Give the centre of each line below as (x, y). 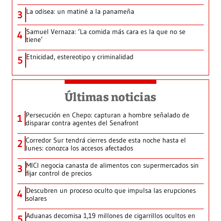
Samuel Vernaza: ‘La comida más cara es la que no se (106, 32)
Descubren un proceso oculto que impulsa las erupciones (111, 191)
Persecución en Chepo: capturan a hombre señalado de (108, 115)
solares (37, 199)
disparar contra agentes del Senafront (82, 123)
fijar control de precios (59, 173)
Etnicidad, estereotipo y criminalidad (80, 57)
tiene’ (35, 40)
